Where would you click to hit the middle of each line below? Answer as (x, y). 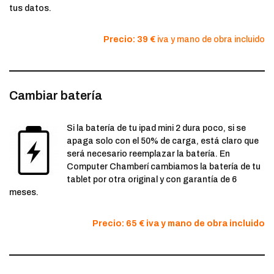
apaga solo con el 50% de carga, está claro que (163, 141)
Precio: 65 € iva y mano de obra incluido (179, 224)
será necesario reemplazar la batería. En (148, 154)
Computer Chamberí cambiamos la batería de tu (164, 167)
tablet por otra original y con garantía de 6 (152, 180)
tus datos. (30, 9)
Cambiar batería (56, 96)
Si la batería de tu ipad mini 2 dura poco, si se (156, 128)
